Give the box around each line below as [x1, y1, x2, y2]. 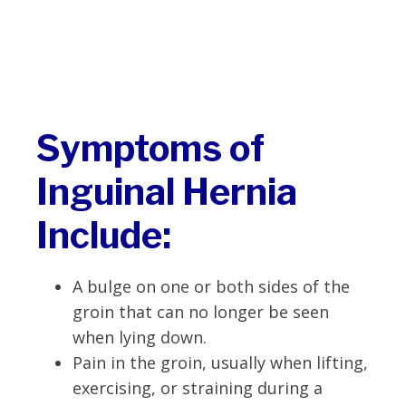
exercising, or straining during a [72, 376, 323, 399]
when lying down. [72, 325, 207, 348]
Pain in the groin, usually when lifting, [72, 351, 368, 373]
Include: [36, 212, 171, 257]
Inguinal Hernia [36, 169, 297, 214]
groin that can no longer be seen [72, 300, 329, 323]
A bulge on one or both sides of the [72, 275, 350, 297]
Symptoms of [36, 125, 265, 170]
